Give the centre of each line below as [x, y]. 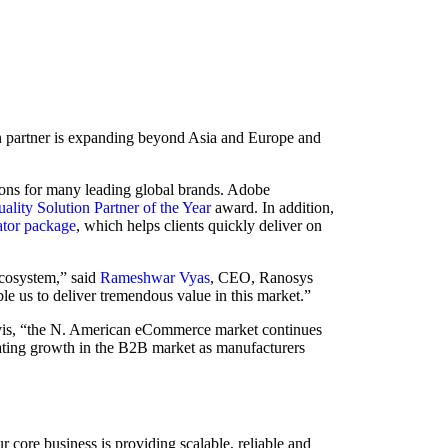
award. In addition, [272, 208]
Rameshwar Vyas [155, 278]
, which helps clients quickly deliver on [199, 226]
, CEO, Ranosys [261, 278]
